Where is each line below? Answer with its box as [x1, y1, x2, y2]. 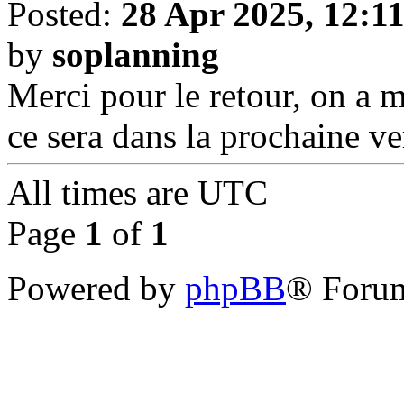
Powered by [7, 269, 185, 308]
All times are [7, 173, 197, 213]
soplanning [52, 35, 219, 75]
